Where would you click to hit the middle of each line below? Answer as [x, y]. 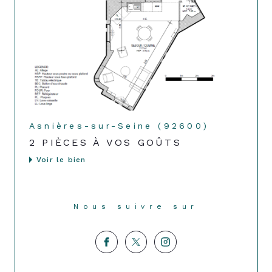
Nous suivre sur [141, 207]
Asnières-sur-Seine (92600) [119, 125]
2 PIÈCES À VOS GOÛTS [105, 143]
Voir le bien [61, 160]
